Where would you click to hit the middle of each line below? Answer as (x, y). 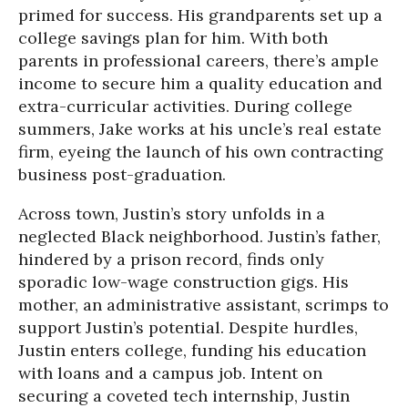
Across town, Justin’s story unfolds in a (172, 214)
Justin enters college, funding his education (192, 350)
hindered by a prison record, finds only (171, 259)
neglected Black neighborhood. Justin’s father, (199, 236)
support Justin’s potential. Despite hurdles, (188, 327)
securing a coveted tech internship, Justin (184, 396)
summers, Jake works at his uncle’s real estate (200, 129)
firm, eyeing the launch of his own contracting (201, 152)
